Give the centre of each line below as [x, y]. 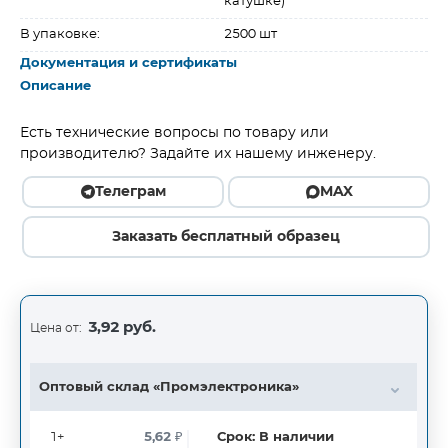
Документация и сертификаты [128, 63]
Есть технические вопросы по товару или [174, 133]
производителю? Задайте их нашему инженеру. [198, 154]
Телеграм [130, 192]
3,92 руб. [122, 327]
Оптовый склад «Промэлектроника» [169, 387]
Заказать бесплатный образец [226, 237]
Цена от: [56, 327]
